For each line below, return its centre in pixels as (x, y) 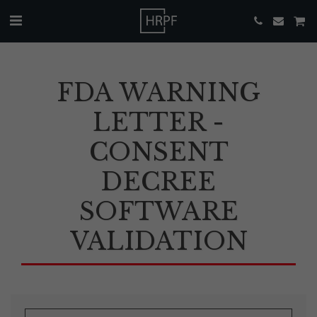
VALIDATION (158, 241)
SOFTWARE (158, 212)
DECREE (158, 182)
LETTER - (158, 122)
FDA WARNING (158, 93)
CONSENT (158, 152)
